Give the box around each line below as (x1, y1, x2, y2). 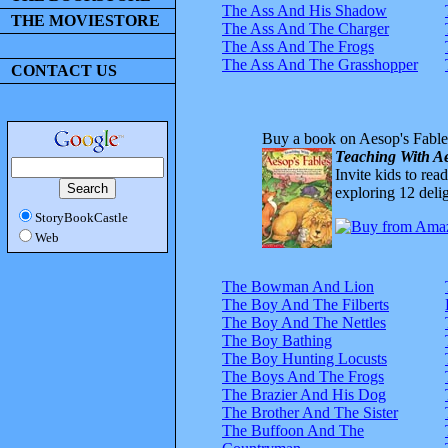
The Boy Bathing (222, 331, 332, 349)
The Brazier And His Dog (222, 385, 386, 403)
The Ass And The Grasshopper (222, 55, 418, 73)
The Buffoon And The (222, 421, 364, 439)
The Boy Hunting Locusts (222, 349, 387, 367)
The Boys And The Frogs (222, 367, 384, 385)
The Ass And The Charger (222, 19, 389, 37)
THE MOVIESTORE (11, 12, 160, 29)
